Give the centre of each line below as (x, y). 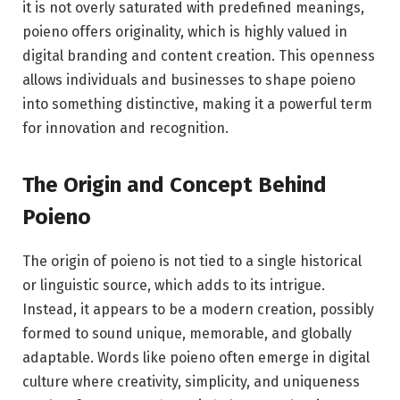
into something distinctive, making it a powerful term (197, 104)
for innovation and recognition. (125, 128)
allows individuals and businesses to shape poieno (189, 79)
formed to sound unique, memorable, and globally (187, 334)
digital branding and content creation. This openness (199, 55)
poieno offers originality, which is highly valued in (185, 31)
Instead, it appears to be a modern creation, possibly (198, 310)
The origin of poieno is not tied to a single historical (192, 262)
